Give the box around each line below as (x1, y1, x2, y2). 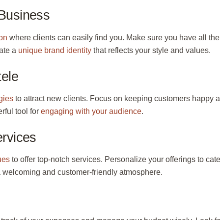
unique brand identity (18, 46, 91, 55)
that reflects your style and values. (91, 46, 211, 55)
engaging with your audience (41, 107, 141, 116)
